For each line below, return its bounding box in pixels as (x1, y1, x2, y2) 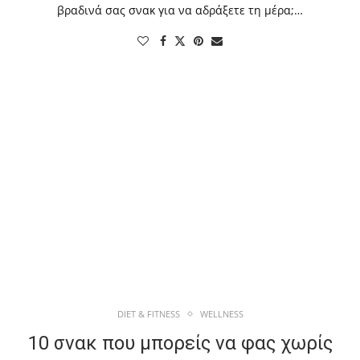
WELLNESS (199, 308, 243, 321)
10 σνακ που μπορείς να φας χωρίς (27, 332, 333, 355)
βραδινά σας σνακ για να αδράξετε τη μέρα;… (57, 2, 303, 18)
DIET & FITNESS (117, 308, 180, 321)
